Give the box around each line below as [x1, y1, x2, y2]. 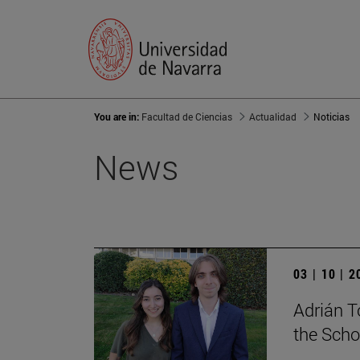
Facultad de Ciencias [141, 110, 232, 124]
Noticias [313, 110, 350, 124]
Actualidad [249, 110, 297, 124]
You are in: [94, 110, 141, 124]
